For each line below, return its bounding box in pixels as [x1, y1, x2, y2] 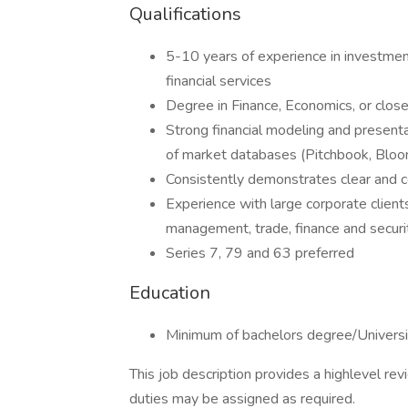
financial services [166, 71, 271, 91]
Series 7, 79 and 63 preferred [166, 243, 354, 263]
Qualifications [129, 2, 241, 26]
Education [129, 280, 210, 305]
